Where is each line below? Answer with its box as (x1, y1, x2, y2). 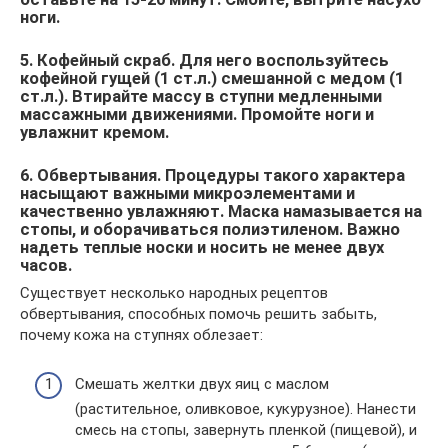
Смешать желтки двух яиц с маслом (75, 374, 329, 393)
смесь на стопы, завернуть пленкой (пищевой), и (75, 420, 417, 439)
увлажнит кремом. (20, 123, 169, 142)
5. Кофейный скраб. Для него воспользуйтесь (20, 51, 389, 70)
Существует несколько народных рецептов (20, 284, 328, 302)
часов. (20, 255, 72, 275)
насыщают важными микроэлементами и (20, 183, 355, 203)
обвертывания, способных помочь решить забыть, (20, 305, 377, 323)
